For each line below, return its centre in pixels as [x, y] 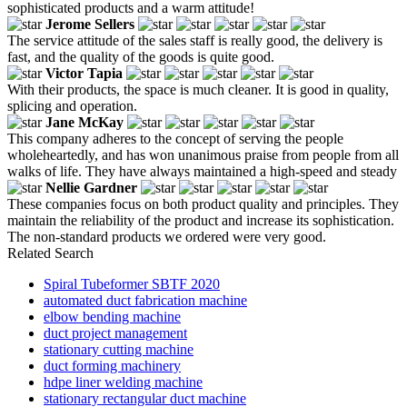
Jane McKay [84, 122]
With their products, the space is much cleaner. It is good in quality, [198, 89]
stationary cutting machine [119, 349]
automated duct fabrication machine [145, 300]
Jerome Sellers [90, 24]
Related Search [50, 253]
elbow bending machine [112, 316]
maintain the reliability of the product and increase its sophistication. [201, 220]
